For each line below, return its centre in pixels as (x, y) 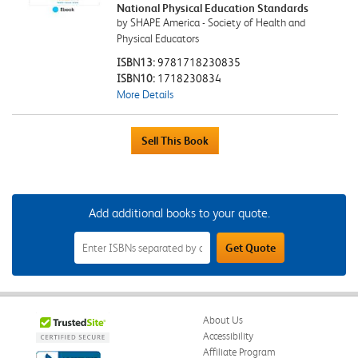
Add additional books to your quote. (179, 213)
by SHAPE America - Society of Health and (211, 22)
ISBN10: (137, 78)
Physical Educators (157, 38)
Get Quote (250, 247)
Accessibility (228, 336)
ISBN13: (137, 62)
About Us (223, 320)
